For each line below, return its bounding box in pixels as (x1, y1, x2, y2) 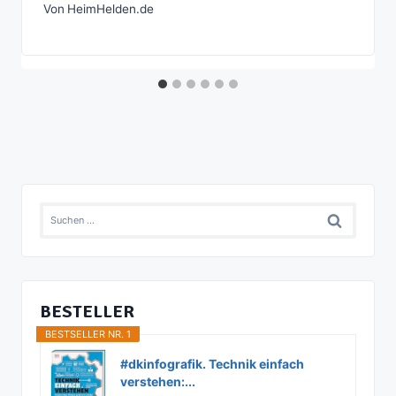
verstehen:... (120, 373, 195, 389)
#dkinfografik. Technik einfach (120, 355, 304, 371)
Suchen (39, 204, 92, 223)
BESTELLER (40, 300, 134, 323)
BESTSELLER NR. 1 (45, 327, 131, 340)
